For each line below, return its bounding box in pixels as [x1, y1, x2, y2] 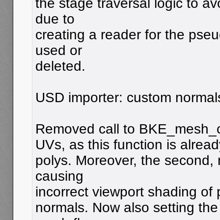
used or [35, 42, 82, 58]
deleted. [35, 58, 85, 74]
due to [35, 11, 75, 27]
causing [35, 168, 83, 184]
